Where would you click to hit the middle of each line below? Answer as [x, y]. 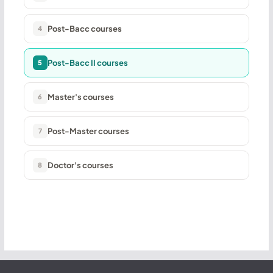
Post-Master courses [88, 131]
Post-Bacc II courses [87, 62]
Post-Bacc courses [84, 28]
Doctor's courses [80, 165]
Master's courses [80, 97]
